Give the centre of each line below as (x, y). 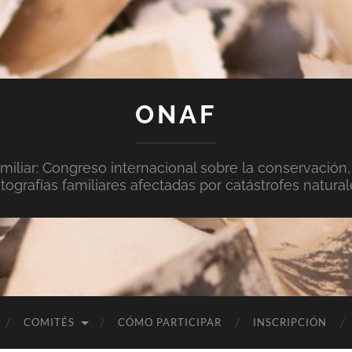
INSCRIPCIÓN (290, 322)
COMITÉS (49, 322)
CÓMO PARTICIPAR (170, 322)
